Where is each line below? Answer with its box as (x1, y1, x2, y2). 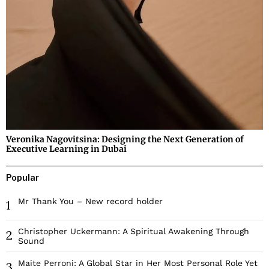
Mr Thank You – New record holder (18, 196, 163, 207)
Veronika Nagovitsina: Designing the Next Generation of (6, 134, 244, 145)
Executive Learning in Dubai (6, 144, 127, 155)
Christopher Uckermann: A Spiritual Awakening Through (18, 226, 249, 237)
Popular (6, 172, 39, 183)
